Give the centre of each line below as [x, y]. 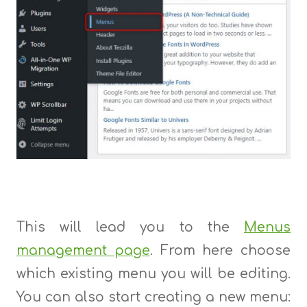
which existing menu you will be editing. [153, 274]
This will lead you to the [130, 228]
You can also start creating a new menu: [153, 297]
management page [83, 251]
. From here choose [220, 251]
